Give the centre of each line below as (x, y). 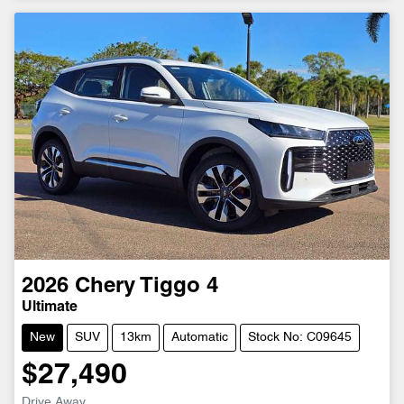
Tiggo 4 (179, 287)
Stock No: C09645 (300, 338)
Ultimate (50, 308)
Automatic (200, 338)
